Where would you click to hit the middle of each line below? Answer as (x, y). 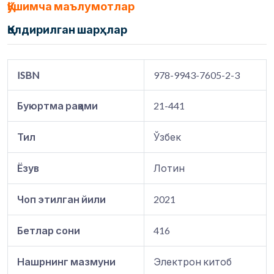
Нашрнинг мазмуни (66, 262)
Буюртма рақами (57, 106)
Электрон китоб (193, 262)
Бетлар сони (49, 231)
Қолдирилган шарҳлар (67, 30)
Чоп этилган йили (61, 199)
